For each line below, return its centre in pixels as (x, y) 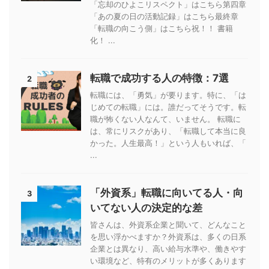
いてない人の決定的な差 (146, 208)
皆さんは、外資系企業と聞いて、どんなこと (168, 225)
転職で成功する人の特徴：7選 (159, 78)
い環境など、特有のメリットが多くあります (168, 261)
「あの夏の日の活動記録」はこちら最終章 (164, 16)
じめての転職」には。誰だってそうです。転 (168, 107)
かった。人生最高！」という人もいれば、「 (168, 143)
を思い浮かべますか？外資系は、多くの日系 (168, 237)
